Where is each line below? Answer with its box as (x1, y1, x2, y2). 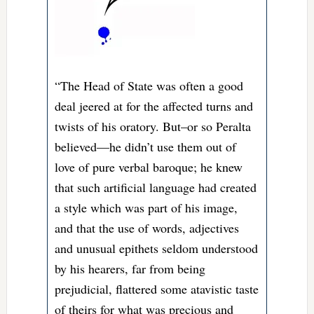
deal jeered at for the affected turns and (55, 97, 254, 115)
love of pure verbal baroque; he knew (55, 158, 243, 176)
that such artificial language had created (55, 179, 257, 196)
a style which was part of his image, (55, 199, 238, 217)
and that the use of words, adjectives (55, 219, 240, 237)
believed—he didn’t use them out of (55, 138, 237, 156)
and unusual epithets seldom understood (55, 240, 259, 257)
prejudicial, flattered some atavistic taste (55, 280, 259, 298)
